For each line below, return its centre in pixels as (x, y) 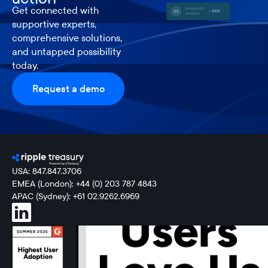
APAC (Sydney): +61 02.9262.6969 (76, 196)
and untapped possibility (66, 51)
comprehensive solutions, (67, 38)
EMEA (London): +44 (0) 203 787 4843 (84, 184)
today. (25, 65)
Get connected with (56, 10)
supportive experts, (54, 24)
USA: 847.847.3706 (47, 171)
